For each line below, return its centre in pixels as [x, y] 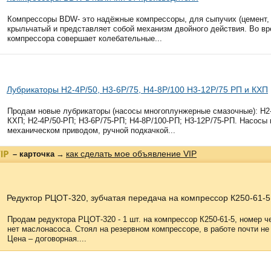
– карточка [34, 154]
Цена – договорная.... [47, 239]
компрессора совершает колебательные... [85, 38]
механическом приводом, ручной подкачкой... [91, 130]
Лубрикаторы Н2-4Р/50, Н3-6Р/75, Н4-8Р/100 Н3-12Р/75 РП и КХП [137, 90]
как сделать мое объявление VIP [131, 154]
